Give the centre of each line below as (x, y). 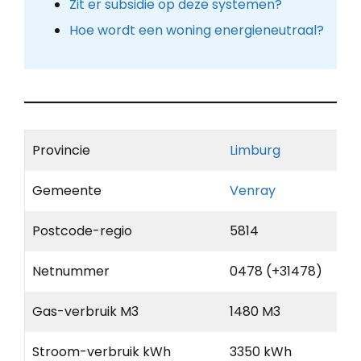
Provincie (61, 151)
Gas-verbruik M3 (85, 312)
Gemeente (67, 191)
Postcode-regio (82, 231)
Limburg (255, 151)
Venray (253, 191)
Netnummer (71, 272)
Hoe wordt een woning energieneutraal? (196, 31)
